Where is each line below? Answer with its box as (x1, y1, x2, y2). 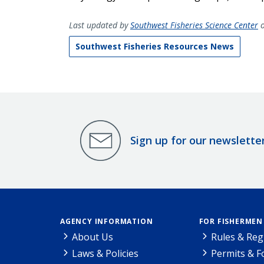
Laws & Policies (72, 246, 138, 260)
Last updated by (69, 19, 130, 31)
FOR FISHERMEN (199, 216, 263, 226)
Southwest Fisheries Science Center (130, 19, 258, 31)
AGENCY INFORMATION (60, 216, 153, 226)
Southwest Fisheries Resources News (75, 40, 234, 52)
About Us (72, 230, 113, 243)
